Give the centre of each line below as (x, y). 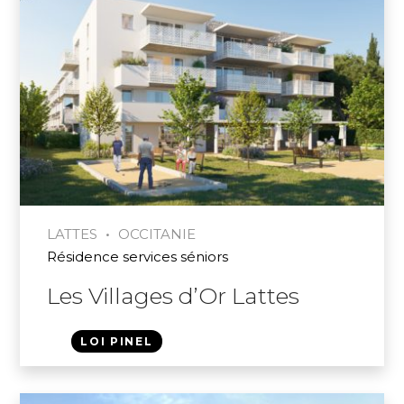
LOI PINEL (117, 341)
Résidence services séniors (138, 256)
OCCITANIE (157, 234)
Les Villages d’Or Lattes (174, 295)
